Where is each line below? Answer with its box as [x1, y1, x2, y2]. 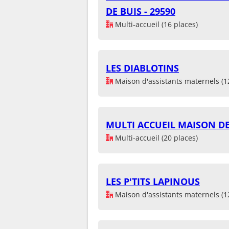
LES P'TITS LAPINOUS [106, 175, 200, 188]
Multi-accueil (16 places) [113, 19, 198, 29]
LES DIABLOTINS [106, 61, 179, 74]
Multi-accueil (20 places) [113, 132, 198, 143]
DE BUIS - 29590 [106, 5, 175, 17]
